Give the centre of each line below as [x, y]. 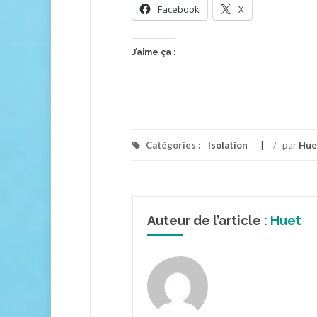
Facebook [179, 9]
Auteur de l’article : [209, 220]
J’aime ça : [154, 52]
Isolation [228, 145]
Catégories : [173, 145]
